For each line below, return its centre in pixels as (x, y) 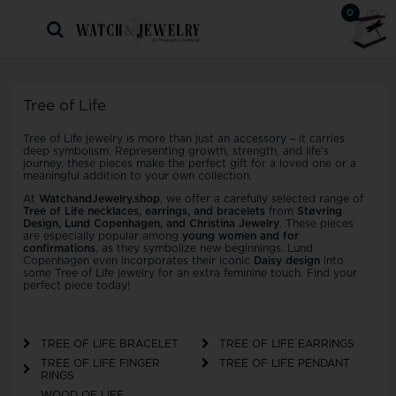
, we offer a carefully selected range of (262, 199)
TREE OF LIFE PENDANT (284, 364)
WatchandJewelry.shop (100, 199)
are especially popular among (103, 236)
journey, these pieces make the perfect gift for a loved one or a (190, 164)
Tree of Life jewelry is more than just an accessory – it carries (184, 139)
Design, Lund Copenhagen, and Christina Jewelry (152, 224)
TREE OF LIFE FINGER (101, 364)
